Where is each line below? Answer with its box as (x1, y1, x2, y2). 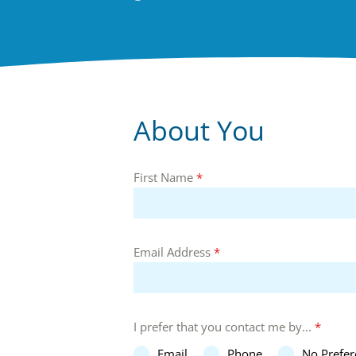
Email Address (133, 244, 214, 261)
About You (133, 112, 265, 149)
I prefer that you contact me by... (133, 319, 315, 335)
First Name (133, 169, 196, 186)
